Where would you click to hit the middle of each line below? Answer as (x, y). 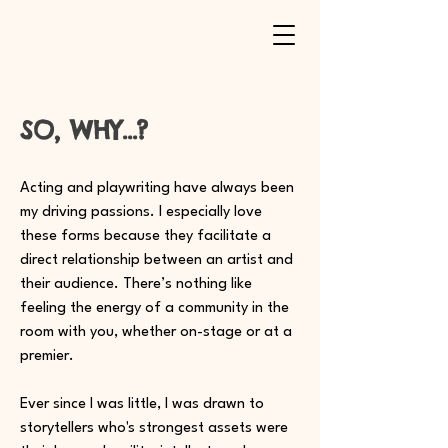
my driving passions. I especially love (141, 212)
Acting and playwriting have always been (157, 188)
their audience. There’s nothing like (136, 284)
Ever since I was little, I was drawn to (142, 404)
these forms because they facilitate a (145, 236)
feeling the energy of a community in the (154, 308)
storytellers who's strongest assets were (154, 428)
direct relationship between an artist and (156, 260)
